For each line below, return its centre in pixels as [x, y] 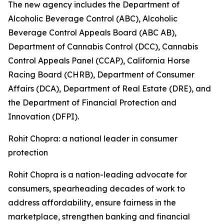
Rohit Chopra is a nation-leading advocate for [97, 174]
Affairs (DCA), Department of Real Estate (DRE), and [109, 88]
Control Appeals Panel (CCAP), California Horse [99, 60]
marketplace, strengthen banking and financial [99, 216]
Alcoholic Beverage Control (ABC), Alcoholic [93, 18]
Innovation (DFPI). [43, 116]
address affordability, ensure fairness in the [92, 202]
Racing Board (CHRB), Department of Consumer [101, 74]
